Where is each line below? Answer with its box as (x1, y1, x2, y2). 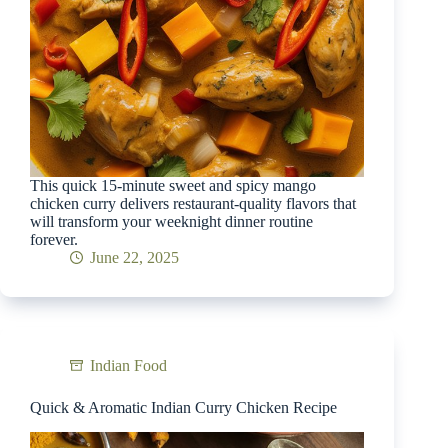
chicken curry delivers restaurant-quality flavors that (30, 194, 356, 212)
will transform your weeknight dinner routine (30, 212, 313, 230)
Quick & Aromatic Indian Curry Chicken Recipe (30, 398, 337, 416)
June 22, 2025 (90, 248, 179, 266)
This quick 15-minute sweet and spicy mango (30, 176, 316, 194)
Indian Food (90, 356, 167, 374)
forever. (30, 230, 78, 248)
